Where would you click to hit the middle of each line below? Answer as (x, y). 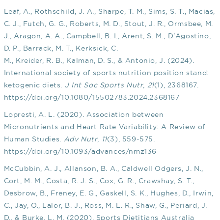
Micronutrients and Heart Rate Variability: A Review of (104, 127)
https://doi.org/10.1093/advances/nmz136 (80, 151)
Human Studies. (34, 139)
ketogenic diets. (34, 85)
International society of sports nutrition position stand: (106, 73)
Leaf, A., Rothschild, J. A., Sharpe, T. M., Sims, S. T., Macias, (109, 12)
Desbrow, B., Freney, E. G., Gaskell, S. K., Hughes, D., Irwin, (109, 193)
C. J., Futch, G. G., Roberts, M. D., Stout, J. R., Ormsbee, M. (108, 24)
